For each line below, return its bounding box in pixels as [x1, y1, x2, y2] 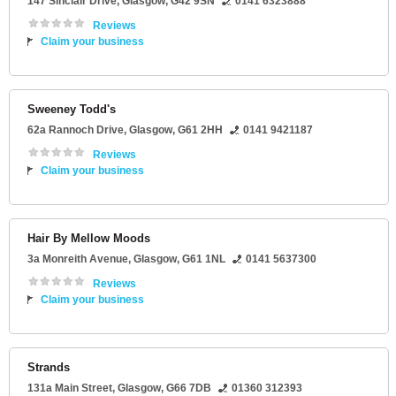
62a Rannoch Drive [27, 124, 124, 137]
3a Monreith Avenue [27, 253, 128, 266]
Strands [27, 361, 70, 375]
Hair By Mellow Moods [27, 232, 150, 246]
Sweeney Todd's [27, 103, 116, 117]
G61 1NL [182, 253, 225, 266]
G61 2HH [178, 124, 223, 137]
